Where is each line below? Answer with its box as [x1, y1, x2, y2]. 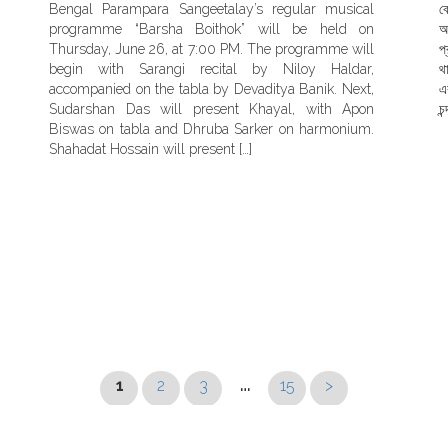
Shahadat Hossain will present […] [49, 141, 252, 157]
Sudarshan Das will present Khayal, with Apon [49, 101, 374, 117]
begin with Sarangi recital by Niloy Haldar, [49, 61, 374, 77]
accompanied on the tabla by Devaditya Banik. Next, [49, 81, 374, 97]
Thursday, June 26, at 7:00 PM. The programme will [49, 41, 374, 57]
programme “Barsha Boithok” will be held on [49, 21, 374, 37]
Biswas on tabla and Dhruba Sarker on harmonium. [49, 121, 374, 137]
